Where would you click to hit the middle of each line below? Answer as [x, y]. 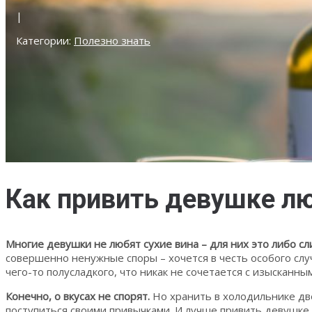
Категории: [45, 40]
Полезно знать [112, 40]
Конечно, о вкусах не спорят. [78, 296]
